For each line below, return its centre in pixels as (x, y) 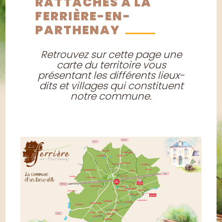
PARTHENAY (78, 30)
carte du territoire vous (111, 65)
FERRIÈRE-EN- (83, 16)
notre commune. (111, 96)
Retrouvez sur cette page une (111, 54)
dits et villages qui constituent (111, 85)
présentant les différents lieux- (111, 75)
